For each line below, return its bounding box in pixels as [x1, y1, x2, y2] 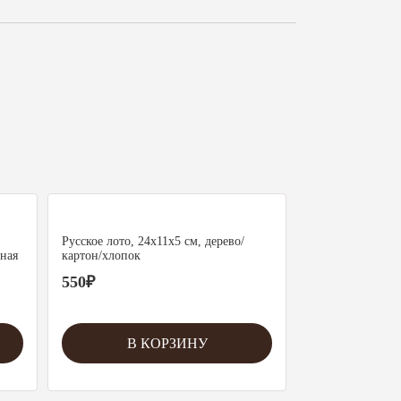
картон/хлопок [62, 248, 141, 262]
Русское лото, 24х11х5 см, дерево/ [62, 234, 245, 248]
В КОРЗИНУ [126, 335, 208, 351]
